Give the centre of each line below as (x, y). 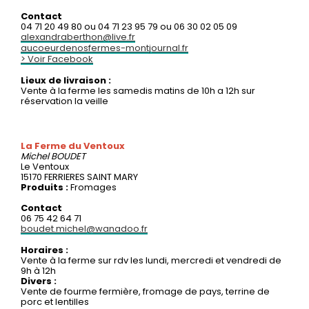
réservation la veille (64, 101)
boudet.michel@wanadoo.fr (84, 228)
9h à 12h (38, 270)
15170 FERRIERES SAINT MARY (79, 177)
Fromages (93, 187)
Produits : (46, 187)
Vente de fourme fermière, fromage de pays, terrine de (145, 291)
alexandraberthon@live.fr (78, 37)
